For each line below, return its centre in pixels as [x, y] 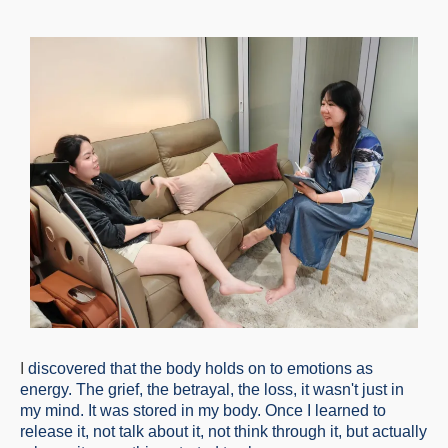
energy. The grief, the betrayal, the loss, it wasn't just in [212, 390]
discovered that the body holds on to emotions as [198, 369]
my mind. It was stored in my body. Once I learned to [203, 411]
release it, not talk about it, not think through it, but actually [223, 432]
